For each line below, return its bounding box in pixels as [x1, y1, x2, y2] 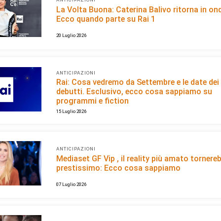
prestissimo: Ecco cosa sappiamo [56, 163, 181, 173]
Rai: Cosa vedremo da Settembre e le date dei [56, 77, 219, 87]
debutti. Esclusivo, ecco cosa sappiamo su [56, 87, 212, 97]
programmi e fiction [56, 96, 129, 106]
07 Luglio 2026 [56, 181, 86, 187]
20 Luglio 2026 [56, 33, 86, 38]
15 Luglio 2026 [56, 109, 86, 114]
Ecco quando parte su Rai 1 [56, 14, 155, 24]
